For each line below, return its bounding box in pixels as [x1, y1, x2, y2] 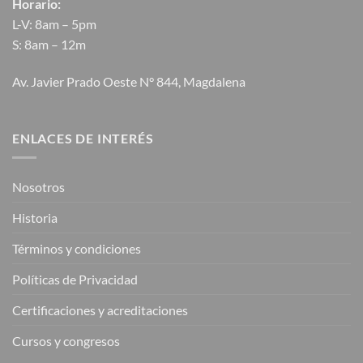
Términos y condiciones [12, 241, 141, 257]
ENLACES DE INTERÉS [12, 130, 154, 146]
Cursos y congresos [12, 333, 120, 349]
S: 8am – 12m [12, 36, 86, 52]
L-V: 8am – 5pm [12, 15, 96, 32]
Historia [12, 210, 58, 226]
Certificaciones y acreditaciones [12, 302, 188, 318]
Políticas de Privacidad [12, 271, 138, 288]
